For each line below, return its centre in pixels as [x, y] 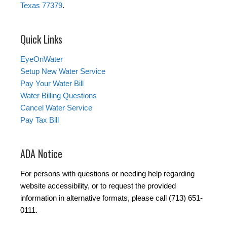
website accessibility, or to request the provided [98, 185]
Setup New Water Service [63, 71]
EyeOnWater [42, 59]
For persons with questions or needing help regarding [107, 173]
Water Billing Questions [59, 95]
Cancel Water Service [56, 107]
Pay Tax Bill [40, 120]
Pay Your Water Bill [52, 83]
